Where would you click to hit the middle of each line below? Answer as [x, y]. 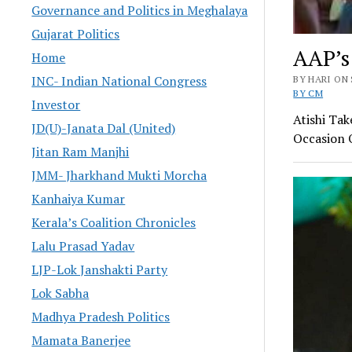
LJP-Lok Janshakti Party [100, 269]
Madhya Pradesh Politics [101, 316]
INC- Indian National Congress [119, 81]
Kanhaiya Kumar [79, 198]
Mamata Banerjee [81, 340]
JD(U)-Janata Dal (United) [104, 128]
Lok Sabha [60, 293]
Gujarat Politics [76, 33]
